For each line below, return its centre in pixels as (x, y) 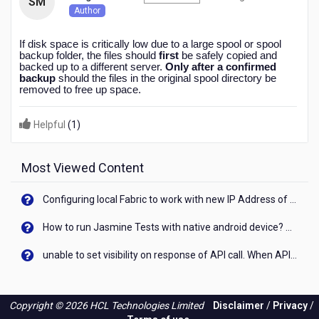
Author (87, 11)
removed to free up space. (80, 90)
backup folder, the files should (89, 56)
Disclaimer (238, 305)
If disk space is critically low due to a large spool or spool (150, 44)
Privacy (290, 305)
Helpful (49, 125)
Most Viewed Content (83, 168)
